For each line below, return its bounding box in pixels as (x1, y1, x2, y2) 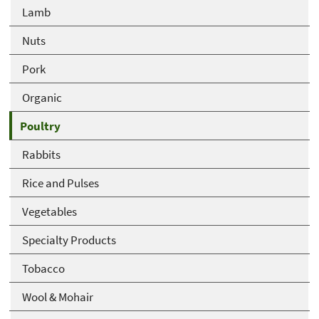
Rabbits (22, 146, 61, 162)
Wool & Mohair (22, 288, 93, 305)
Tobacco (22, 260, 65, 276)
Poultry (20, 117, 61, 134)
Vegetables (22, 203, 77, 219)
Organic (22, 89, 62, 105)
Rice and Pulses (22, 174, 99, 191)
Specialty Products (22, 231, 116, 248)
